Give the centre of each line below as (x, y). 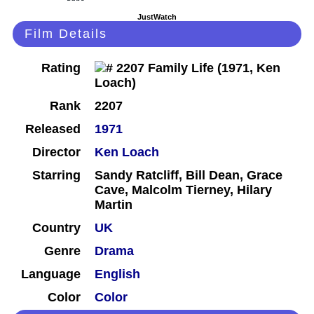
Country (56, 228)
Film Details (66, 34)
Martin (114, 205)
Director (56, 152)
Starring (56, 176)
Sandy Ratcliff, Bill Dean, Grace (189, 176)
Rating (61, 68)
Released (53, 129)
